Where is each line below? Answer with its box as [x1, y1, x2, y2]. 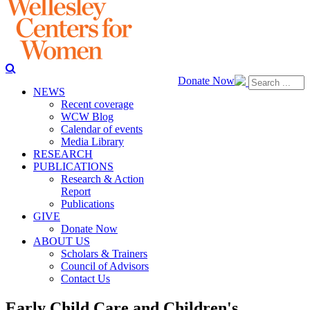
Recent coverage [61, 98, 134, 110]
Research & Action [61, 173, 144, 185]
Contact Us [61, 273, 110, 284]
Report [61, 185, 91, 197]
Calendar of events [61, 123, 143, 135]
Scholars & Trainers [61, 248, 147, 259]
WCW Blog [61, 111, 113, 122]
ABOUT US [33, 235, 90, 247]
